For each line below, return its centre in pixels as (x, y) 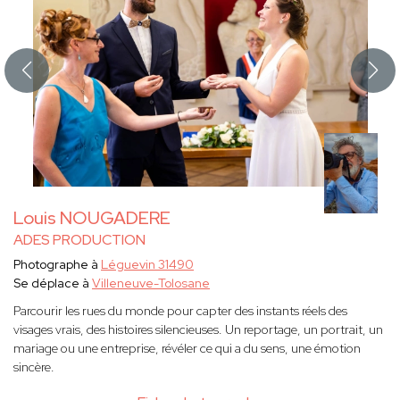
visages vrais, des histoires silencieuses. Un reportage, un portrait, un (198, 330)
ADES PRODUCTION (79, 240)
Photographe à (57, 265)
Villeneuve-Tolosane (151, 283)
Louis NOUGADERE (92, 218)
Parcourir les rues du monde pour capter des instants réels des (180, 311)
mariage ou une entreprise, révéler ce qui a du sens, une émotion (187, 349)
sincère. (34, 367)
